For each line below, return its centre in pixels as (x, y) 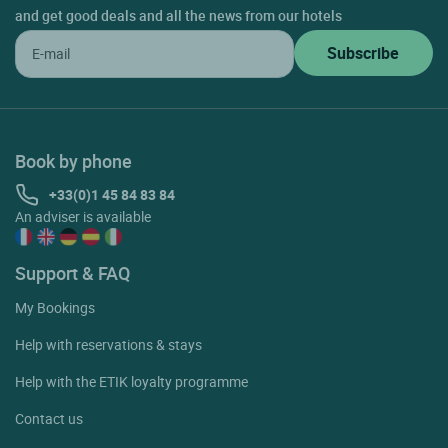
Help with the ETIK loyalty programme (131, 381)
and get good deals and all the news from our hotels (178, 15)
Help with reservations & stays (108, 344)
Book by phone (73, 160)
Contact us (49, 418)
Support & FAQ (72, 272)
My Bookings (55, 307)
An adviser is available (83, 216)
